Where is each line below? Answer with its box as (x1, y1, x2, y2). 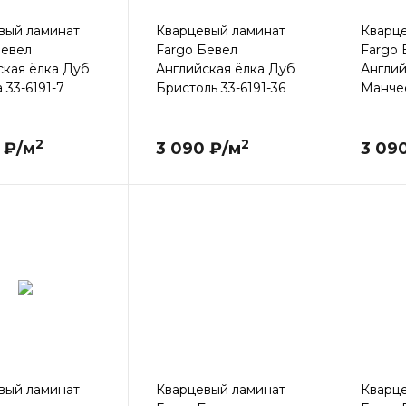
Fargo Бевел (155, 42, 237, 59)
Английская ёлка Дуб (155, 61, 295, 78)
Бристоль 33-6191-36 (155, 80, 285, 97)
